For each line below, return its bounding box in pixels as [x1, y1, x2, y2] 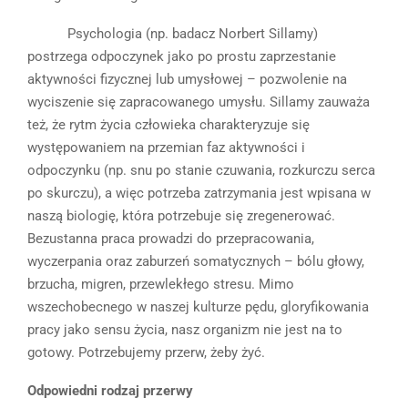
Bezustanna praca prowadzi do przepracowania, [27, 229, 314, 247]
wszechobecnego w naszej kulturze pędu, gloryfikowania [27, 298, 369, 315]
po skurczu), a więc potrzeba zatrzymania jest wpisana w [27, 184, 371, 201]
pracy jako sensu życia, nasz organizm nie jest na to [27, 321, 342, 338]
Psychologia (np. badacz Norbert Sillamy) [27, 25, 318, 42]
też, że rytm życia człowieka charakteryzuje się [27, 116, 310, 133]
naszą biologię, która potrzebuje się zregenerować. [27, 207, 335, 224]
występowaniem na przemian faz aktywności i [27, 138, 305, 156]
